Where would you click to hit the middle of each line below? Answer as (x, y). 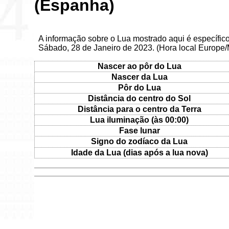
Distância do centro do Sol (140, 98)
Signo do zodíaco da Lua (140, 141)
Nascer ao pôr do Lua (139, 66)
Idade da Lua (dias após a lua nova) (139, 152)
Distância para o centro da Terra (139, 109)
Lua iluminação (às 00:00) (140, 120)
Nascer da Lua (139, 77)
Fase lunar (139, 130)
